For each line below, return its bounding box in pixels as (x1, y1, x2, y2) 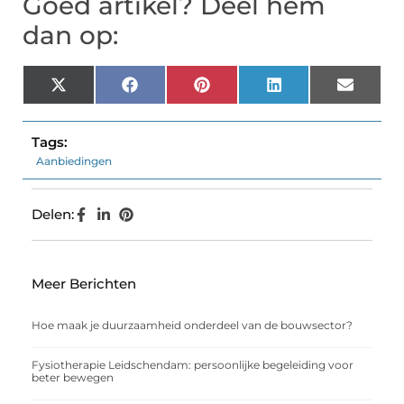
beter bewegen (32, 371, 114, 385)
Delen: (32, 206, 74, 224)
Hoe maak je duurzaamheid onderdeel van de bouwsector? (32, 318, 353, 333)
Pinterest (208, 82, 274, 100)
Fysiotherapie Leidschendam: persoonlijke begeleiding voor (32, 358, 353, 372)
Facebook (136, 82, 207, 100)
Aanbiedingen (36, 154, 112, 169)
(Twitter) (65, 96, 126, 114)
